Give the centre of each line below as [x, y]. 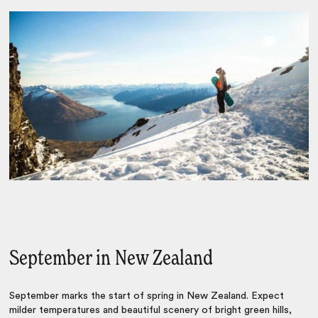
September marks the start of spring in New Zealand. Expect [147, 296]
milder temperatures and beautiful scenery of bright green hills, [151, 310]
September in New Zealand [111, 259]
